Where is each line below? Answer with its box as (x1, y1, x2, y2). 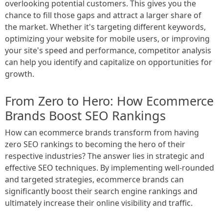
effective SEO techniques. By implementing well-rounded (5, 162, 214, 173)
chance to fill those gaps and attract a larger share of (5, 9, 201, 21)
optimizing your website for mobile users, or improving (5, 33, 210, 44)
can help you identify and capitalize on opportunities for (5, 56, 212, 67)
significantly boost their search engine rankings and (5, 185, 197, 197)
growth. (5, 68, 34, 79)
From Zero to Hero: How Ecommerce (5, 92, 214, 109)
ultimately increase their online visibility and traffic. (5, 197, 193, 208)
